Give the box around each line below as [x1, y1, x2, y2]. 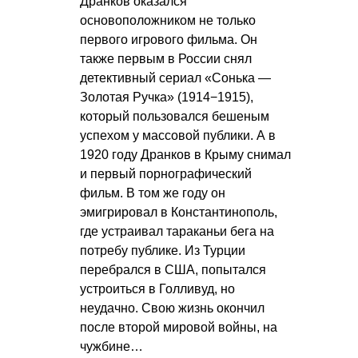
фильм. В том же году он [80, 185, 225, 200]
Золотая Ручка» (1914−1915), [80, 89, 253, 104]
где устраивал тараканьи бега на [80, 224, 274, 238]
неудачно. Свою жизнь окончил [80, 300, 265, 315]
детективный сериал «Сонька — [80, 70, 271, 85]
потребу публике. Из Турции [80, 243, 245, 257]
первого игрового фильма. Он [80, 32, 257, 46]
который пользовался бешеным [80, 109, 269, 123]
